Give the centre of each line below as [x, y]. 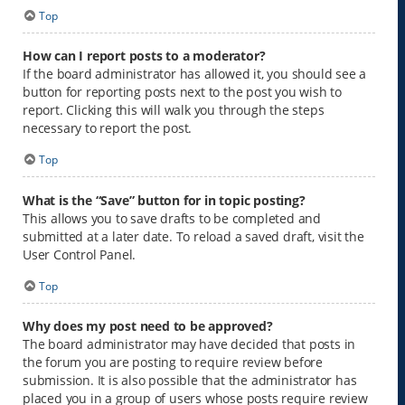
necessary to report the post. [108, 128]
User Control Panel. [80, 254]
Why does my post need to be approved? [148, 326]
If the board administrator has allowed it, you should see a [195, 74]
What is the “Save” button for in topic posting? [164, 200]
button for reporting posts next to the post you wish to [182, 92]
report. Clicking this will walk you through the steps [174, 110]
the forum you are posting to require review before [173, 363]
